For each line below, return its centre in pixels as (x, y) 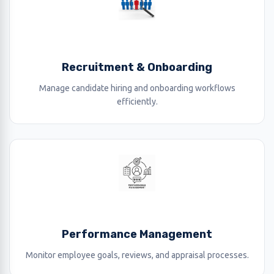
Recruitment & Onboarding (137, 67)
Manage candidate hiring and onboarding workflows (137, 88)
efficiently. (137, 102)
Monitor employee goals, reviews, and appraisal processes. (137, 255)
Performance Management (137, 234)
